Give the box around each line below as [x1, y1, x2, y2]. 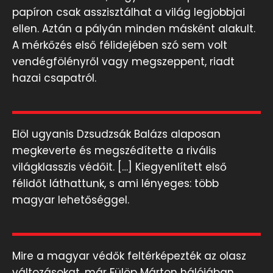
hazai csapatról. [12, 71, 96, 86]
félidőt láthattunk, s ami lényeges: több [12, 176, 219, 191]
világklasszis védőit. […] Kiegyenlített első [12, 160, 227, 175]
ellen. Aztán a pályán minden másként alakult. [12, 21, 255, 37]
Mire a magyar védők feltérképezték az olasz [12, 249, 246, 264]
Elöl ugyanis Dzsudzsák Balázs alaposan [12, 127, 221, 142]
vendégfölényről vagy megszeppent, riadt [12, 54, 235, 69]
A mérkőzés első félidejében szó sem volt [12, 38, 227, 53]
